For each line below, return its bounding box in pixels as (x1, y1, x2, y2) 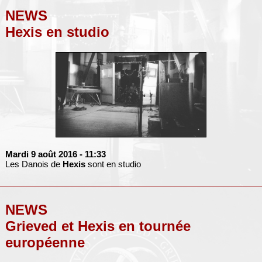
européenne (5, 234, 85, 250)
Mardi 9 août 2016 (5, 149, 77, 159)
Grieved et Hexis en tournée (5, 218, 191, 234)
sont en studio (85, 158, 141, 169)
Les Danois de (5, 158, 63, 169)
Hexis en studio (5, 24, 109, 40)
